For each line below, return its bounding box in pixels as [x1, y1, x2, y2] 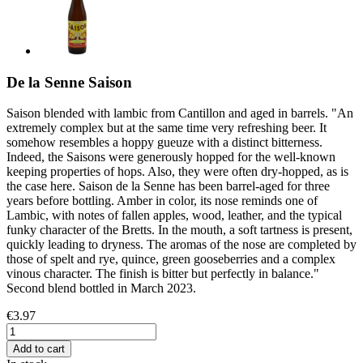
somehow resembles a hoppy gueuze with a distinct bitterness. [6, 135, 322, 150]
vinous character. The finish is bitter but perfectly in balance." [6, 267, 319, 281]
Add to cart [13, 343, 65, 356]
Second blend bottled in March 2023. [6, 281, 196, 296]
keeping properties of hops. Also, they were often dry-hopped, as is [6, 164, 348, 179]
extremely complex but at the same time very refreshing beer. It [6, 121, 327, 135]
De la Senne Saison [6, 73, 132, 91]
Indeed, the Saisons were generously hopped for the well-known [6, 150, 335, 164]
